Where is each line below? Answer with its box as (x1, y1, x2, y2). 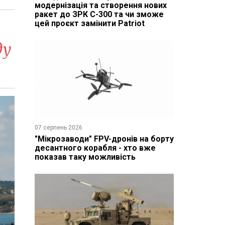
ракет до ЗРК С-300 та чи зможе (34, 9, 164, 19)
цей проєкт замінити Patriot (34, 18, 145, 28)
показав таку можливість (34, 152, 136, 162)
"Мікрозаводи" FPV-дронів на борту (34, 134, 174, 144)
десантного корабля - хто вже (34, 143, 156, 153)
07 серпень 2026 (34, 124, 82, 131)
